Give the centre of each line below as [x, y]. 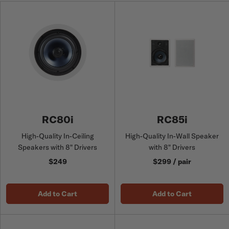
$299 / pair [172, 162]
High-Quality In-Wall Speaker [172, 136]
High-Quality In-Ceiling [58, 136]
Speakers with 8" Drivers [58, 147]
